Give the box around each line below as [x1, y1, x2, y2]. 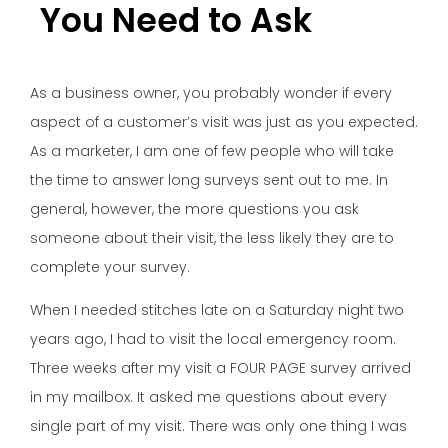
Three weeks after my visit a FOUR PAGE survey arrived [30, 358, 411, 379]
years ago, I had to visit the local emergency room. [30, 329, 396, 350]
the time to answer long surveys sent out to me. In [30, 169, 388, 190]
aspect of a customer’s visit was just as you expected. [30, 111, 418, 132]
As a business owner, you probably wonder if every [30, 82, 392, 103]
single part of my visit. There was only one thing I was [30, 416, 407, 437]
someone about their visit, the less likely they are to [30, 227, 394, 248]
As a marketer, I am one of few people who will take [30, 140, 394, 161]
